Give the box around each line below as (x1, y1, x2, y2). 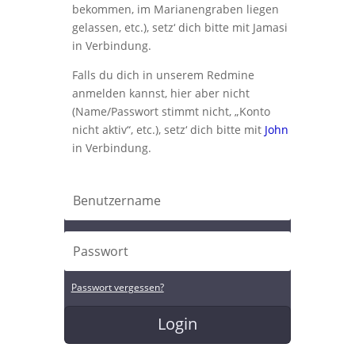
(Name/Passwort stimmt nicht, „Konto (71, 104, 270, 119)
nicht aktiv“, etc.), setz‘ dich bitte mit (71, 122, 265, 137)
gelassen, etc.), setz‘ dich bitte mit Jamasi (71, 20, 288, 35)
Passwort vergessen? (71, 281, 164, 294)
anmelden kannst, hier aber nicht (71, 86, 250, 101)
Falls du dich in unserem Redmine (71, 67, 254, 82)
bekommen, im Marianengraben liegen (71, 2, 279, 17)
